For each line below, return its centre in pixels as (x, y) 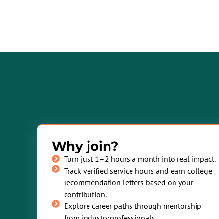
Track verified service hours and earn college (138, 170)
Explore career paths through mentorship (133, 206)
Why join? (85, 146)
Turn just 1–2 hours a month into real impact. (140, 159)
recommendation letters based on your (129, 182)
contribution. (85, 194)
